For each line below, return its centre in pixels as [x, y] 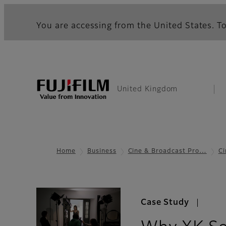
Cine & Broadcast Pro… [167, 151]
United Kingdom [148, 89]
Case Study [165, 203]
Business [102, 151]
